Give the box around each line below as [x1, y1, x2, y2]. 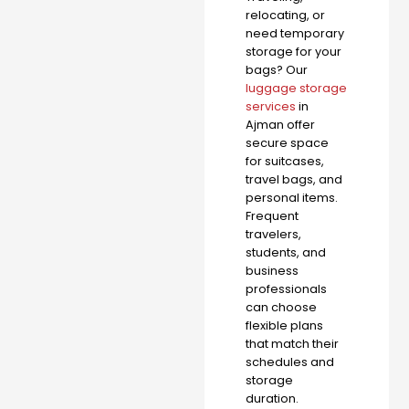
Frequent [246, 208, 299, 225]
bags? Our [246, 62, 308, 79]
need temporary [246, 26, 344, 42]
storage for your [246, 44, 341, 60]
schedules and [246, 354, 334, 371]
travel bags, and [246, 172, 342, 188]
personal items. [246, 190, 338, 206]
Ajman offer [246, 117, 315, 133]
